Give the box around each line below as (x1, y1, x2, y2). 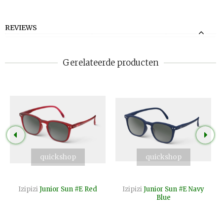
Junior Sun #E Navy (144, 184, 204, 193)
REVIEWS (5, 23, 37, 32)
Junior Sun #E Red (39, 184, 97, 193)
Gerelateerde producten (62, 57, 159, 68)
